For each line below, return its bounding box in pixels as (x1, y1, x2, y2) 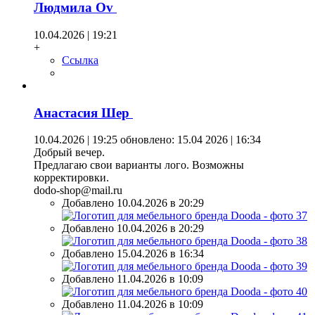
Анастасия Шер (34, 105, 133, 120)
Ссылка (62, 54, 98, 67)
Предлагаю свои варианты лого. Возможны (34, 159, 244, 172)
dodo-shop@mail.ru (34, 184, 122, 197)
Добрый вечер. (34, 146, 105, 159)
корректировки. (34, 172, 109, 184)
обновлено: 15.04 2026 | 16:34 (117, 134, 261, 146)
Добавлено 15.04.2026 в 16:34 (62, 247, 204, 260)
